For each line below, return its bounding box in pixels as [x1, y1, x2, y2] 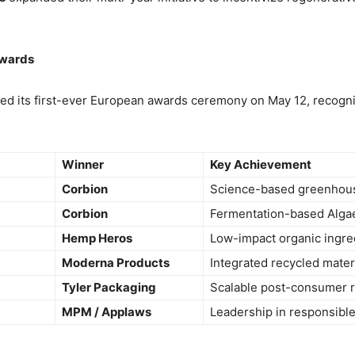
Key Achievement [210, 157, 311, 173]
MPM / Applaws [62, 304, 151, 320]
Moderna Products [62, 255, 170, 271]
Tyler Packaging [62, 280, 156, 296]
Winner [62, 157, 104, 173]
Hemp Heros [62, 231, 132, 246]
